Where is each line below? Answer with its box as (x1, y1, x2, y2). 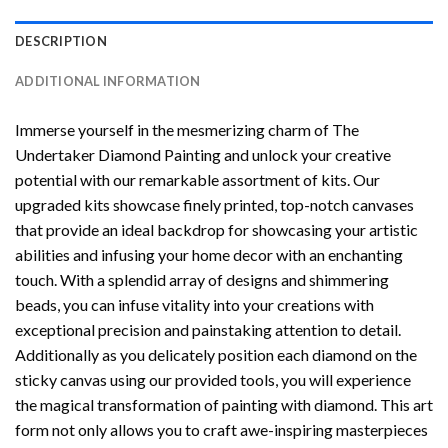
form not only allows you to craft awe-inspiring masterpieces (15, 420, 428, 440)
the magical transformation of (15, 395, 222, 415)
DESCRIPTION (15, 33, 107, 50)
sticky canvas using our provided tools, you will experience (15, 370, 411, 390)
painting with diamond (222, 395, 374, 415)
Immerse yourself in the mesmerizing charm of (15, 120, 332, 140)
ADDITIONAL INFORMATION (15, 73, 201, 90)
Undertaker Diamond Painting (15, 145, 221, 165)
